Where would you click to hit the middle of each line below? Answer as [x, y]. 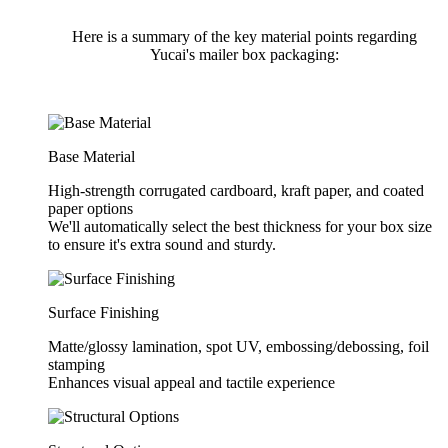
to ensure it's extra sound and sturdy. [162, 244]
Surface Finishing [103, 312]
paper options [90, 208]
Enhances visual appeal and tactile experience [191, 382]
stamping [76, 364]
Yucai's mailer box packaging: [244, 54]
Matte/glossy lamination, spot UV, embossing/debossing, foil [238, 346]
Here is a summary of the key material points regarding [244, 36]
